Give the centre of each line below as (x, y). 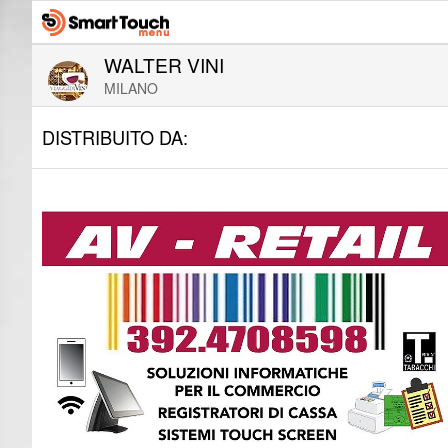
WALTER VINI (164, 64)
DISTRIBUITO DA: (115, 137)
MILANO (131, 88)
